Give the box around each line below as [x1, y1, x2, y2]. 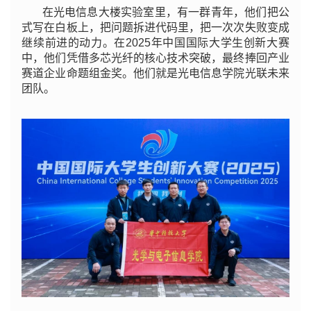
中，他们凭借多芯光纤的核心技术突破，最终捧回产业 [22, 51, 289, 64]
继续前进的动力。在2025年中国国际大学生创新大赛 [22, 36, 289, 49]
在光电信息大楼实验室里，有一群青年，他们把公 [42, 6, 289, 18]
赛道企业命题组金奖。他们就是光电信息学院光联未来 [22, 67, 289, 79]
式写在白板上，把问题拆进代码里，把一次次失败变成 [22, 21, 289, 33]
